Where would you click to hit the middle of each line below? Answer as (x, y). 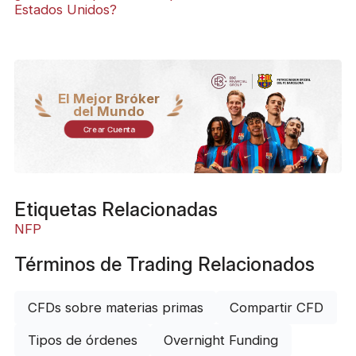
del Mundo (109, 112)
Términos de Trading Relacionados (164, 264)
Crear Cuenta (109, 129)
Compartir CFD (277, 307)
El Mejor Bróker (109, 99)
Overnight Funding (221, 341)
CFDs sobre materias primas (115, 307)
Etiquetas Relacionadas (116, 209)
